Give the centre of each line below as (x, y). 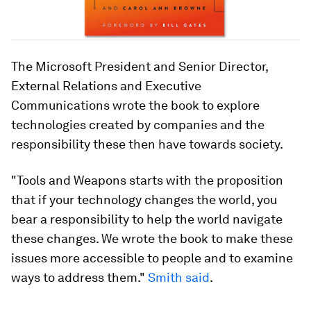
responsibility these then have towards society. (147, 144)
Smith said (179, 278)
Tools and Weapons (72, 180)
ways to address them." (79, 278)
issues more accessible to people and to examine (152, 258)
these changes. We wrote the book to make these (152, 239)
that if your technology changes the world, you (144, 200)
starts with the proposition (205, 180)
